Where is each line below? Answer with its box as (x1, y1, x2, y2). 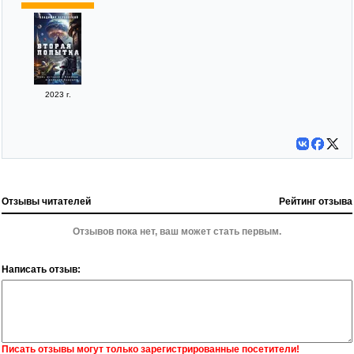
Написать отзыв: (2, 263, 81, 275)
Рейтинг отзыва (279, 195, 352, 207)
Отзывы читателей (2, 195, 91, 207)
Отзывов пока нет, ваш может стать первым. (73, 225, 281, 237)
